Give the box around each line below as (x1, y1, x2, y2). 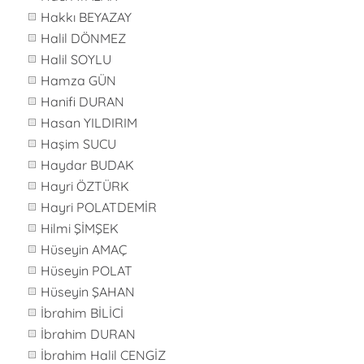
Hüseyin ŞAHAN (41, 284, 135, 300)
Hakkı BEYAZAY (41, 9, 132, 25)
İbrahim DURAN (41, 326, 136, 342)
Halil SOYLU (41, 51, 111, 67)
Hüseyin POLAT (41, 262, 132, 279)
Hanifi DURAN (41, 93, 124, 110)
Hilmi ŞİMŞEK (41, 220, 119, 236)
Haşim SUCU (41, 136, 116, 152)
